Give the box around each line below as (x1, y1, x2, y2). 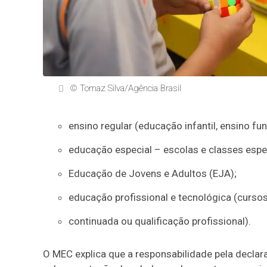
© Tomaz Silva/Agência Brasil (70, 82, 181, 94)
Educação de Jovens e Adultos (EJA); (68, 167, 237, 179)
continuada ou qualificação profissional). (68, 215, 251, 227)
